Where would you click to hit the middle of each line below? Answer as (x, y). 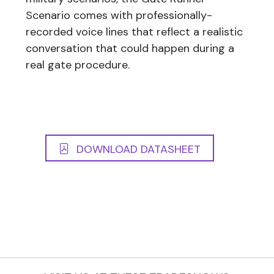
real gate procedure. (78, 65)
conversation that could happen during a (130, 48)
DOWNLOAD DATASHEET (137, 149)
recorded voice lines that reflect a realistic (134, 31)
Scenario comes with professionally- (119, 15)
